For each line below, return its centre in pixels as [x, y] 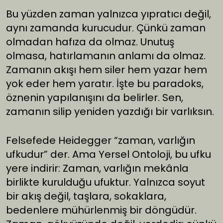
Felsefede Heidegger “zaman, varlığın [101, 141]
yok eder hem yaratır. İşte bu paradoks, [105, 84]
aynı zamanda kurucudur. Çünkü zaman [106, 28]
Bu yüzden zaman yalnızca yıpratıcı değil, [109, 14]
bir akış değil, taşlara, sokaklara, [86, 196]
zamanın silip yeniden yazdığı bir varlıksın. [110, 112]
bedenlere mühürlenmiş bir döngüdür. [101, 210]
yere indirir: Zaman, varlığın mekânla [97, 168]
